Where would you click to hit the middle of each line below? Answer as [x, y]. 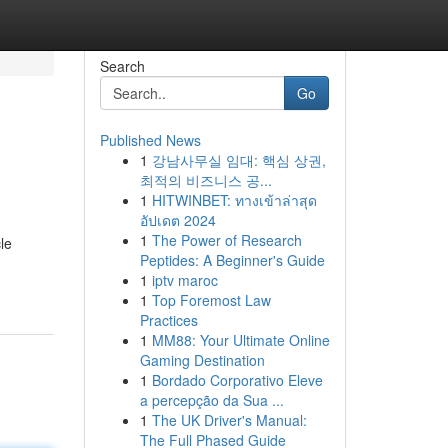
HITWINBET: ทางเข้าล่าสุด [234, 200]
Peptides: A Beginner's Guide [232, 260]
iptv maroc [184, 280]
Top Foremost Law [211, 300]
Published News [150, 140]
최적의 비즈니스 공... [205, 180]
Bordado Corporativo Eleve [237, 380]
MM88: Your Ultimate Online [240, 340]
